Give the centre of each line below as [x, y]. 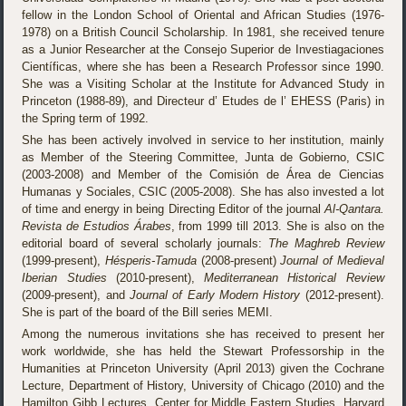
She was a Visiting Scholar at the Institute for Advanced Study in [203, 83]
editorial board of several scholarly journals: [145, 243]
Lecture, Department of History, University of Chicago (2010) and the [203, 385]
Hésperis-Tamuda [153, 260]
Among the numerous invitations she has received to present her [203, 333]
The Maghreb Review [326, 243]
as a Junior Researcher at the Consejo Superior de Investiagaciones [203, 49]
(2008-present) [241, 260]
